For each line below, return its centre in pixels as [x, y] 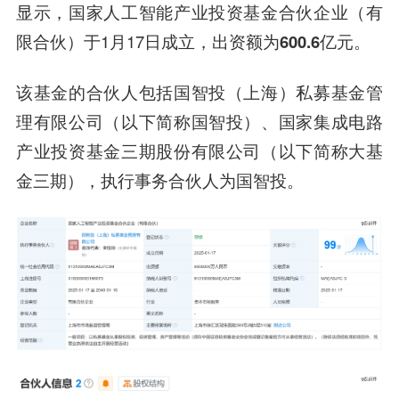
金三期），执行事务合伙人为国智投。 [159, 180]
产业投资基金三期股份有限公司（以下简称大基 [199, 151]
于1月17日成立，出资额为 [181, 41]
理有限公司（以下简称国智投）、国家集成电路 [199, 122]
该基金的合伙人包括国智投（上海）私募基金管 [199, 92]
